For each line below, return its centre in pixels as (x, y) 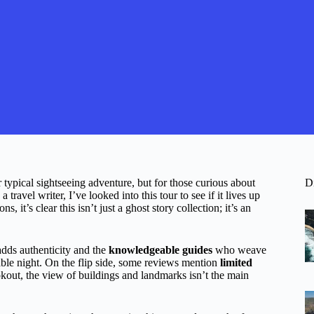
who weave (239, 250)
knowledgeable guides (161, 250)
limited (236, 262)
